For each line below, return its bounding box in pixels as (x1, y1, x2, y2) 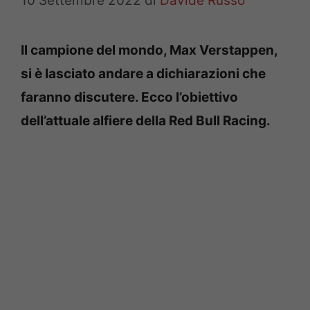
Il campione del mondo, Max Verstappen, (21, 42, 277, 58)
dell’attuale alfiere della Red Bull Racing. (21, 112, 271, 129)
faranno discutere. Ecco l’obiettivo (21, 89, 238, 105)
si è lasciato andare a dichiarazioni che (21, 65, 266, 82)
